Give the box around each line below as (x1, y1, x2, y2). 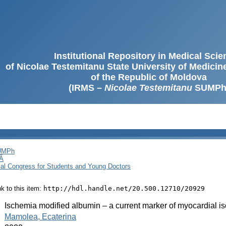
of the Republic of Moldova (91, 72, 207, 82)
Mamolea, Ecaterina (5, 212, 76, 221)
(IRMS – (68, 83, 104, 93)
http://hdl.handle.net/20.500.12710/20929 (43, 184, 205, 192)
